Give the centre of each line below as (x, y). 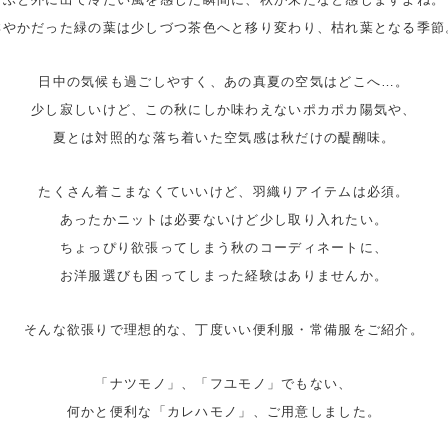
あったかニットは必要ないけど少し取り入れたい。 (224, 219)
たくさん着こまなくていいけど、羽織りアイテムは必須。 (224, 191)
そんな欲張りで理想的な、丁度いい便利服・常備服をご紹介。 (224, 329)
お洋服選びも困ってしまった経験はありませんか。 (224, 275)
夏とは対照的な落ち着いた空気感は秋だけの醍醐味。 (224, 137)
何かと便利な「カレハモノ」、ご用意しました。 (224, 411)
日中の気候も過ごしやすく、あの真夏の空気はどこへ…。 (224, 81)
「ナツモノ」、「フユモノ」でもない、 (224, 383)
